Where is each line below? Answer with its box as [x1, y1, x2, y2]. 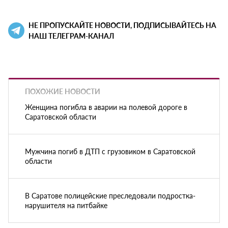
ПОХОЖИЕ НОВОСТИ [25, 86, 100, 97]
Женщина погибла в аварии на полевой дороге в [25, 101, 187, 112]
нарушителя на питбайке [25, 199, 107, 210]
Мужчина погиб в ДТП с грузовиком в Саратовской [25, 146, 195, 156]
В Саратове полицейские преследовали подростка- [25, 190, 195, 201]
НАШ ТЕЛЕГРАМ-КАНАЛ [28, 31, 114, 41]
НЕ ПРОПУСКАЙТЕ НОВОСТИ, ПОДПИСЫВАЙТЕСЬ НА [28, 20, 216, 31]
